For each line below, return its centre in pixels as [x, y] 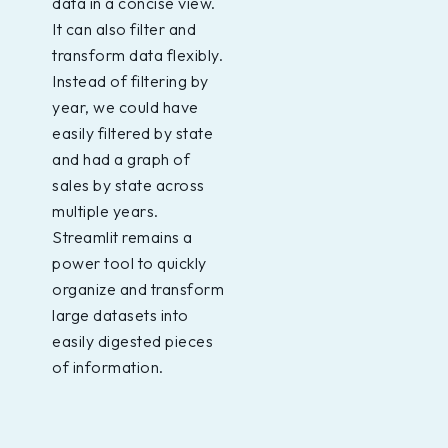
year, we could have [125, 107]
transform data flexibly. [137, 55]
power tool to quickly [129, 263]
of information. [108, 367]
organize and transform [138, 289]
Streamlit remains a [122, 237]
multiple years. [105, 211]
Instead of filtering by [130, 81]
